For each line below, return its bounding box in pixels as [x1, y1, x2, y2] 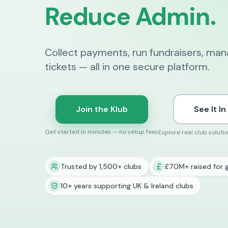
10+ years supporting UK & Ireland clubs [61, 181, 193, 190]
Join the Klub [75, 103, 128, 115]
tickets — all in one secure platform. [45, 60, 210, 73]
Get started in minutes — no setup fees [45, 127, 158, 136]
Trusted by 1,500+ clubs [61, 162, 141, 171]
